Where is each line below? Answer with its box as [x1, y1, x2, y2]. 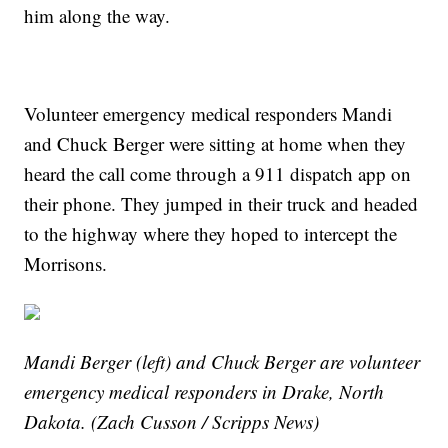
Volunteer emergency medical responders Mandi [24, 100, 393, 126]
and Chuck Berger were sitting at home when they [24, 130, 407, 156]
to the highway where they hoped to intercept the [24, 220, 398, 246]
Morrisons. [24, 250, 108, 276]
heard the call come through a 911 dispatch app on [24, 160, 412, 186]
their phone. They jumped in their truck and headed [24, 190, 419, 216]
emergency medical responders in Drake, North [24, 378, 385, 404]
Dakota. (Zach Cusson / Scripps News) [24, 408, 320, 434]
